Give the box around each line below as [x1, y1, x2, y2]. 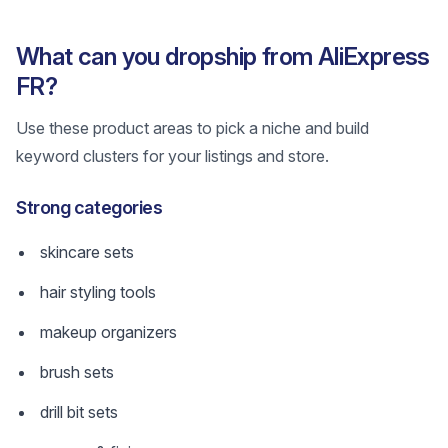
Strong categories [16, 197, 163, 218]
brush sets [40, 362, 114, 382]
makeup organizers [40, 322, 177, 342]
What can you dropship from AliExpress [16, 42, 430, 71]
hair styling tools [40, 282, 156, 302]
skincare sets [40, 242, 134, 262]
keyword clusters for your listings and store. [16, 146, 329, 166]
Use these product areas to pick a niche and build [16, 118, 369, 138]
